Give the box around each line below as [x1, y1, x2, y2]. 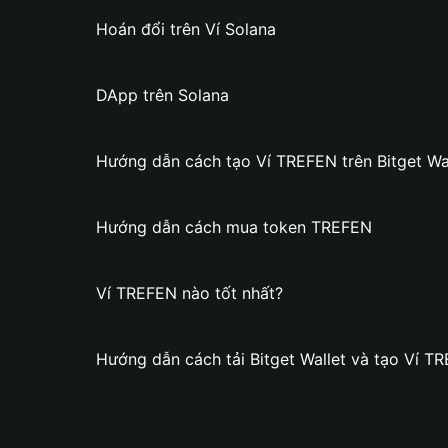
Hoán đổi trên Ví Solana [96, 19, 276, 39]
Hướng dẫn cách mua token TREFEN [96, 217, 372, 237]
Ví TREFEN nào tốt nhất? [96, 283, 283, 303]
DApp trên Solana [96, 85, 229, 105]
